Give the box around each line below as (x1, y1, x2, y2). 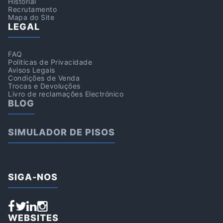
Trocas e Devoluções (8, 82, 81, 90)
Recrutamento (8, 5, 57, 13)
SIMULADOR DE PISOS (8, 127, 115, 137)
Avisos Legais (8, 66, 55, 74)
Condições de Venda (8, 74, 80, 82)
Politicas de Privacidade (8, 58, 92, 66)
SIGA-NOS (8, 172, 58, 182)
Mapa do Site (8, 13, 54, 21)
